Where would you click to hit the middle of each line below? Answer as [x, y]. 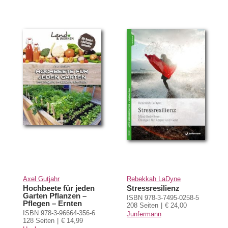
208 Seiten [142, 205]
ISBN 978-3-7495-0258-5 [163, 197]
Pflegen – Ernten [52, 203]
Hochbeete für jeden [59, 188]
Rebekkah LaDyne [153, 179]
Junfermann [144, 214]
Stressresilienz [153, 188]
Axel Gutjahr [41, 179]
